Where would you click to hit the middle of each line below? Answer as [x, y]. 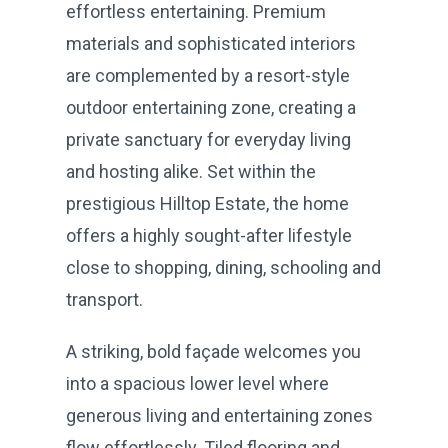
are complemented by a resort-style [208, 75]
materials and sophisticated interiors [211, 43]
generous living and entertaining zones [219, 415]
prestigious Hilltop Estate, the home [207, 203]
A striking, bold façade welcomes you [213, 351]
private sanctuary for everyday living [208, 139]
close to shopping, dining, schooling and [223, 267]
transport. [104, 299]
